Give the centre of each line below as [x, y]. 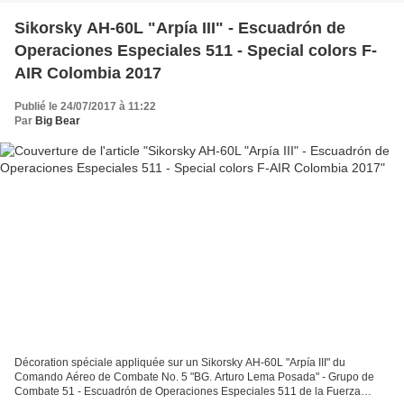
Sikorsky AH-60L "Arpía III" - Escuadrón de [180, 28]
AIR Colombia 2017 [88, 73]
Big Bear [58, 121]
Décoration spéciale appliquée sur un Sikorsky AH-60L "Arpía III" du [180, 362]
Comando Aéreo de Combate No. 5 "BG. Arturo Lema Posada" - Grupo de [194, 376]
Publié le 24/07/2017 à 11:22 [85, 107]
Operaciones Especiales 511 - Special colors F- [196, 51]
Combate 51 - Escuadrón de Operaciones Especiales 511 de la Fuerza [188, 391]
